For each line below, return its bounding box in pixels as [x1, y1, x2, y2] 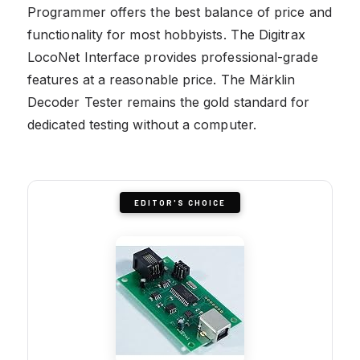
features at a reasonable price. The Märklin [27, 71, 296, 88]
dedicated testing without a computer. [27, 116, 256, 133]
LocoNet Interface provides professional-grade [27, 48, 318, 65]
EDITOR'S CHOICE [134, 197, 226, 207]
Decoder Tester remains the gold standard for [27, 93, 310, 110]
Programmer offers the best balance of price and [27, 3, 332, 20]
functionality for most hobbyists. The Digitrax [27, 26, 305, 43]
